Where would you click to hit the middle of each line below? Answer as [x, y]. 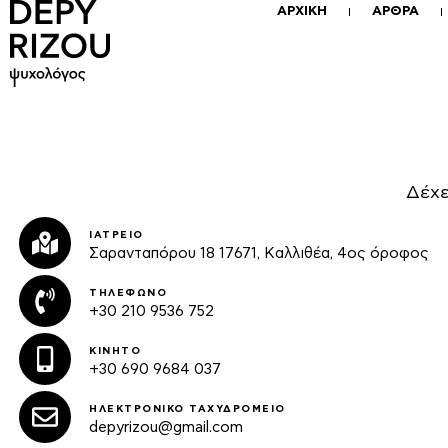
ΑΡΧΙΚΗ [301, 11]
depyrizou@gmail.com [166, 427]
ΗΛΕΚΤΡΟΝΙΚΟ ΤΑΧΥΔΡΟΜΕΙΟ [187, 409]
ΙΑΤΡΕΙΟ [116, 235]
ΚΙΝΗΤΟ [115, 351]
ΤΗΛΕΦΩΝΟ [128, 293]
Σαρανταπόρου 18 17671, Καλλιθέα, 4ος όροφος [259, 253]
